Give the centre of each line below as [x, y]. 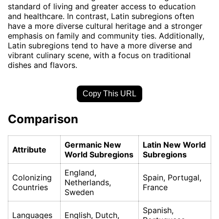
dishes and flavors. [43, 65]
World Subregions [99, 155]
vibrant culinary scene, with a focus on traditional [99, 55]
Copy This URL [109, 93]
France [155, 187]
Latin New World [174, 145]
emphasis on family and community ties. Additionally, [106, 35]
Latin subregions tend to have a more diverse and [100, 45]
